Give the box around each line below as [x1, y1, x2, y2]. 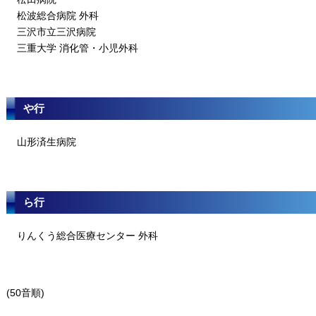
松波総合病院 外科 [17, 10, 99, 21]
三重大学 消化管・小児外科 [17, 42, 138, 54]
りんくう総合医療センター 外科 [17, 230, 158, 241]
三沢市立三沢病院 [17, 26, 96, 37]
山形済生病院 [17, 136, 76, 147]
